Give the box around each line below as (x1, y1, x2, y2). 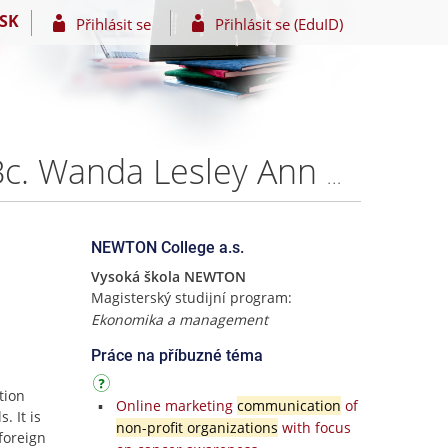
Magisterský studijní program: (91, 288, 292, 307)
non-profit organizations (115, 418, 278, 437)
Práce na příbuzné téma (91, 346, 263, 365)
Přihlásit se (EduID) (214, 13, 343, 34)
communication (236, 396, 341, 415)
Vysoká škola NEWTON (91, 267, 246, 286)
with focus (277, 418, 351, 437)
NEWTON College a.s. (91, 238, 244, 257)
